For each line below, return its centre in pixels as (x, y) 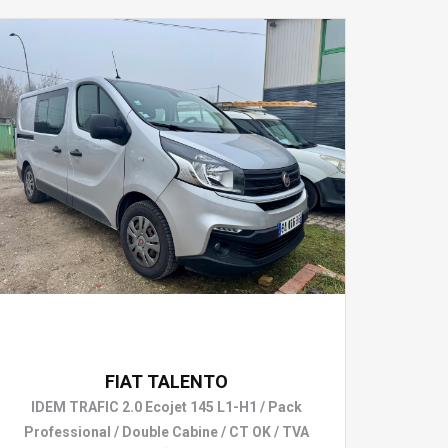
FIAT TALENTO (166, 381)
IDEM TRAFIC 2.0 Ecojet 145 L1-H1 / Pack (166, 407)
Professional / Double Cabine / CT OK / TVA (166, 432)
